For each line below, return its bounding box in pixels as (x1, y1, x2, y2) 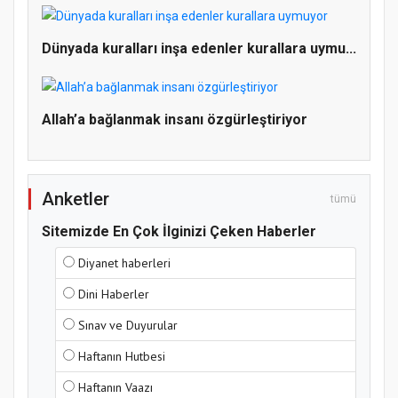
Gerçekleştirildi (90, 20, 188, 39)
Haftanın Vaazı (78, 378, 153, 395)
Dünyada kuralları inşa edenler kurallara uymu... (42, 39, 356, 57)
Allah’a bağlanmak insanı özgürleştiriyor (42, 110, 307, 128)
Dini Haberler (78, 285, 149, 302)
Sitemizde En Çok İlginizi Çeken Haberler (42, 222, 316, 240)
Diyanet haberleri (78, 254, 171, 271)
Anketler (42, 187, 109, 210)
